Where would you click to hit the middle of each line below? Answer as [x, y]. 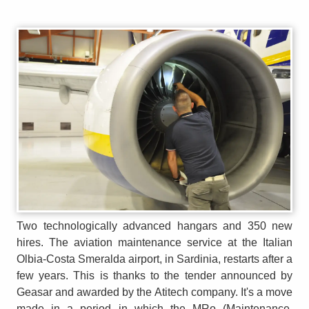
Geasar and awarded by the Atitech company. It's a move [154, 292]
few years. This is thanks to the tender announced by [154, 275]
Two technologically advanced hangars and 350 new [154, 226]
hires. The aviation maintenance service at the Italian [154, 242]
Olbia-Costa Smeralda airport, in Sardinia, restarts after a [154, 259]
